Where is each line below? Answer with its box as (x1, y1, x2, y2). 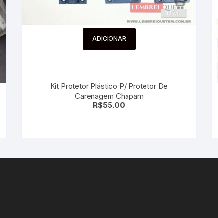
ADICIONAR (92, 35, 126, 42)
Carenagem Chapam (74, 91, 144, 101)
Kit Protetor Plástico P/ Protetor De (50, 81, 168, 91)
